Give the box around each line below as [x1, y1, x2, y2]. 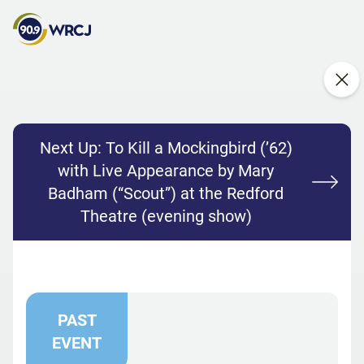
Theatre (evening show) [80, 206, 252, 227]
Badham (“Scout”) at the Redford [48, 184, 284, 204]
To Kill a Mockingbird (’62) [105, 138, 292, 158]
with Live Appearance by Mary [58, 161, 274, 181]
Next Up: [39, 138, 106, 158]
